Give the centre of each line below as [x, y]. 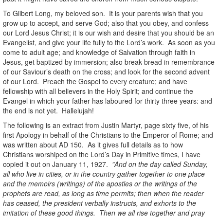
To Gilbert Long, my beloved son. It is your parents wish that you [103, 13]
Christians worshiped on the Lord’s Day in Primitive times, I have [102, 154]
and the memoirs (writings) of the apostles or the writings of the [100, 183]
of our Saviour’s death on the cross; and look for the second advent [106, 71]
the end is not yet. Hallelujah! [48, 110]
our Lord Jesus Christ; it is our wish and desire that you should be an [109, 32]
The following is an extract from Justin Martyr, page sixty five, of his [106, 125]
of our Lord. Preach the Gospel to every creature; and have [95, 81]
